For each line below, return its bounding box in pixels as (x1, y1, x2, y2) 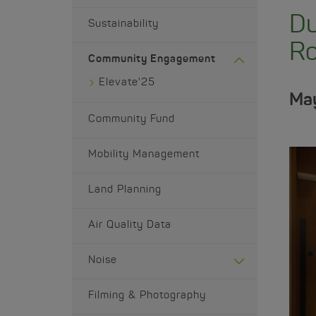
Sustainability (88, 19, 159, 30)
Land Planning (88, 185, 162, 195)
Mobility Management (88, 150, 200, 160)
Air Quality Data (88, 220, 171, 231)
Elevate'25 (99, 78, 155, 88)
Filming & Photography (88, 291, 206, 301)
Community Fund (88, 114, 175, 125)
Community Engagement (88, 54, 216, 65)
